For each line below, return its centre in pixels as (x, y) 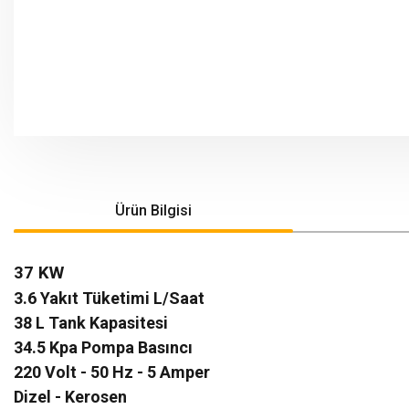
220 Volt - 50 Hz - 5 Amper (112, 372)
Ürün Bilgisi (153, 210)
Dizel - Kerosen (70, 397)
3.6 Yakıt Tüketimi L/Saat (109, 298)
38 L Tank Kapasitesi (91, 323)
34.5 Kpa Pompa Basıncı (103, 347)
